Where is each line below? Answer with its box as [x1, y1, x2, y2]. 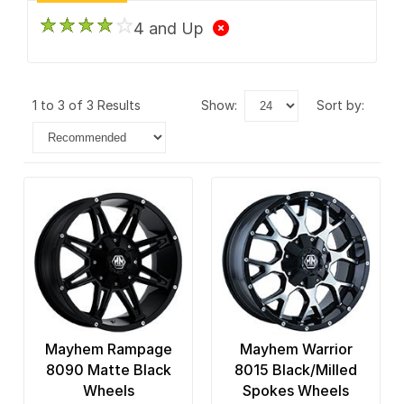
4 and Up [133, 18, 213, 38]
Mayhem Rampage [44, 340, 172, 359]
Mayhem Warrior [239, 340, 353, 359]
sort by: [325, 96, 364, 113]
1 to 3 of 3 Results [32, 96, 148, 113]
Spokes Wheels [243, 381, 349, 400]
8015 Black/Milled [234, 361, 357, 380]
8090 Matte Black [45, 361, 171, 380]
